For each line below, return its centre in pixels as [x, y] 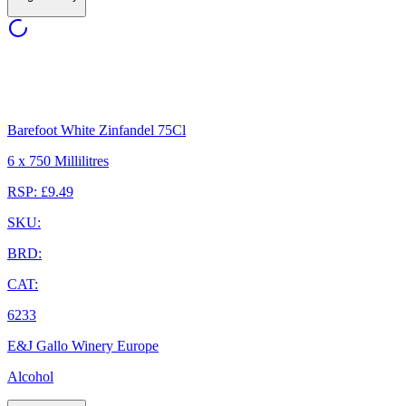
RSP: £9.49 [40, 191]
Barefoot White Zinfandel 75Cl [97, 130]
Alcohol [30, 376]
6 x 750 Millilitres [58, 160]
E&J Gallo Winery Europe [83, 345]
